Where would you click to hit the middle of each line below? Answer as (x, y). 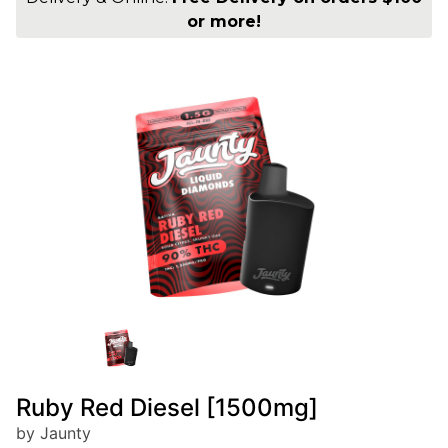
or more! (224, 22)
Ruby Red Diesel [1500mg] (167, 408)
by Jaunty (53, 433)
